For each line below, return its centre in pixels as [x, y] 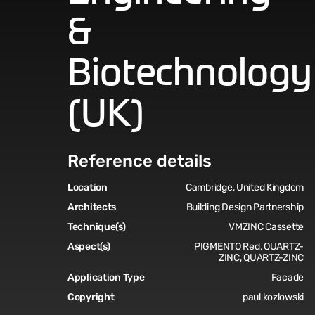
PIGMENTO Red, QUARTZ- [249, 246]
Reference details [140, 161]
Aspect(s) [89, 246]
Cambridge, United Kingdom [245, 187]
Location [88, 187]
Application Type [106, 277]
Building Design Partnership [245, 207]
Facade [288, 277]
